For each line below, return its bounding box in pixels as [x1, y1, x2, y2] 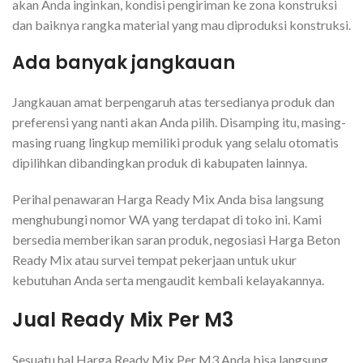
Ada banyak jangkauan [12, 49, 235, 75]
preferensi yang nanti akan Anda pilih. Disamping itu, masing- [12, 113, 346, 130]
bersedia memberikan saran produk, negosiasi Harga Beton [12, 231, 340, 247]
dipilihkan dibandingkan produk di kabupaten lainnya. [12, 154, 307, 170]
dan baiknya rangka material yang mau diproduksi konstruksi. [12, 16, 351, 32]
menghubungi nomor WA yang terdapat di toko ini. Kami [12, 211, 322, 227]
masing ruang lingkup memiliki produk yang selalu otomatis [12, 134, 339, 150]
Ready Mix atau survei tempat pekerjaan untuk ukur [12, 251, 297, 267]
